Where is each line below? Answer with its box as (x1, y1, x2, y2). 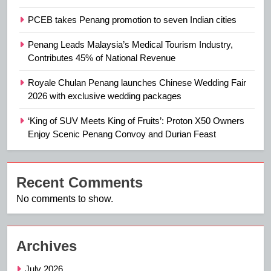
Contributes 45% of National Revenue (28, 53, 175, 64)
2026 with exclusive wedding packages (28, 91, 181, 102)
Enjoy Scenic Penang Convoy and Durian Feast (28, 129, 216, 140)
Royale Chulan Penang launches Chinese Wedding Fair (28, 77, 246, 88)
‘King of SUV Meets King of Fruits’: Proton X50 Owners (28, 116, 244, 126)
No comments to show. (16, 194, 113, 204)
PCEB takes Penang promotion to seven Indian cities (28, 15, 237, 25)
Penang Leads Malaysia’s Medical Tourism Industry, (28, 39, 233, 50)
